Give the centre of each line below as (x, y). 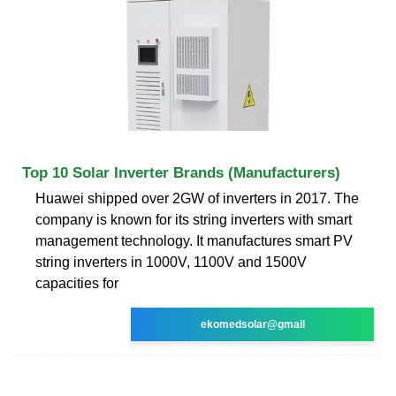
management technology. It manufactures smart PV (194, 240)
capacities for (77, 283)
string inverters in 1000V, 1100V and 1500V (171, 262)
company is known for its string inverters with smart (194, 219)
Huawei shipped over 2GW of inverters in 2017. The (197, 198)
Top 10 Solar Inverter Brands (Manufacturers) (181, 172)
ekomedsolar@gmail (252, 324)
